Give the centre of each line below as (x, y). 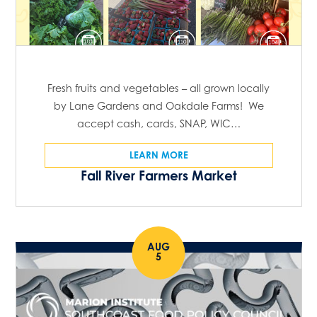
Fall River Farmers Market (158, 175)
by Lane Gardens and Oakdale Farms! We (158, 105)
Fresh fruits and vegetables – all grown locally (158, 88)
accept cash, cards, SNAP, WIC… (158, 123)
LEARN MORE (158, 155)
